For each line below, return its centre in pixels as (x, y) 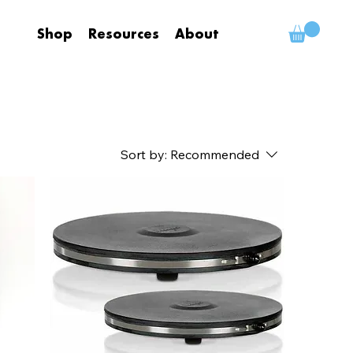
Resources (124, 35)
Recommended (214, 154)
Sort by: (143, 154)
